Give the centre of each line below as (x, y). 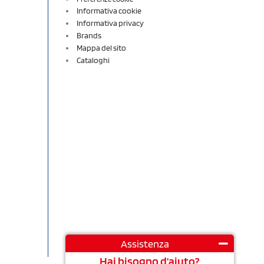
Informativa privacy (110, 23)
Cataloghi (93, 60)
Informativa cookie (109, 10)
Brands (89, 35)
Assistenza (145, 243)
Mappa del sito (101, 47)
